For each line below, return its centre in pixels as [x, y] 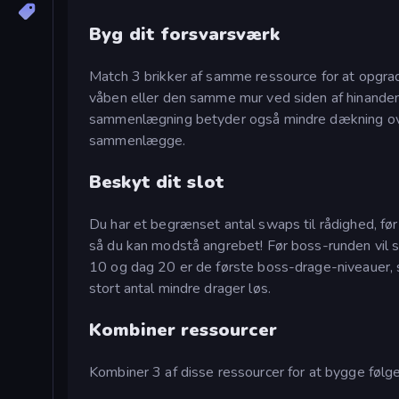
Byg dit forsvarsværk [185, 35]
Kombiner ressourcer [183, 330]
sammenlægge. [138, 141]
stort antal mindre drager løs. [180, 289]
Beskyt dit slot [157, 183]
